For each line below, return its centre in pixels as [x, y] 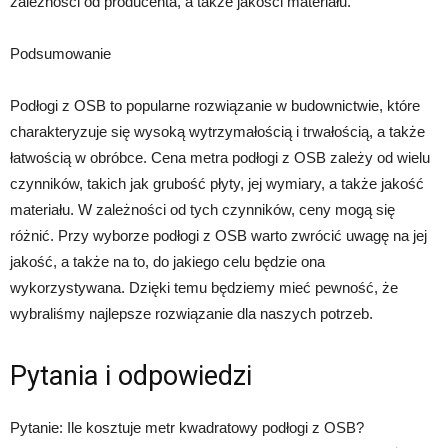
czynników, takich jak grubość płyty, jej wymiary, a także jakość [217, 183]
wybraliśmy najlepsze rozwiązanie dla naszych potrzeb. [191, 313]
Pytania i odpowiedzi [131, 376]
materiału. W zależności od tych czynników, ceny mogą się [202, 209]
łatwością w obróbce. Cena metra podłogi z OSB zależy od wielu [220, 157]
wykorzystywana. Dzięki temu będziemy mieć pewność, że [204, 287]
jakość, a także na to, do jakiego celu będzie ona [167, 261]
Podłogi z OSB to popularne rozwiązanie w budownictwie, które [215, 105]
